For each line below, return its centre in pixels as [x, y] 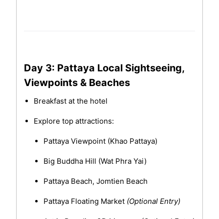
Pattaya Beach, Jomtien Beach [95, 181]
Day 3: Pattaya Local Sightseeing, [104, 68]
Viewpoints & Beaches [77, 83]
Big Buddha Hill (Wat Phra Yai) [95, 161]
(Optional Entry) [153, 201]
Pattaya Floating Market [85, 201]
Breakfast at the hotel [70, 101]
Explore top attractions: [74, 121]
